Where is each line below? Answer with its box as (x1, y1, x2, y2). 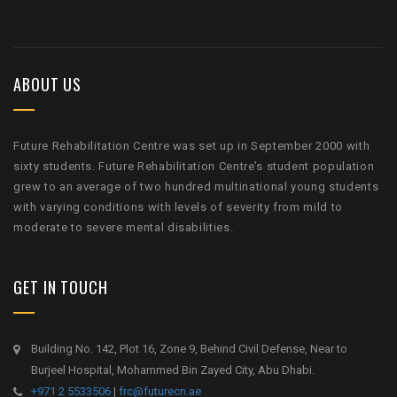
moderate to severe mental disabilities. (13, 221, 234, 235)
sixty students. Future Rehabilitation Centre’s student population (13, 160, 375, 174)
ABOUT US (13, 73, 82, 97)
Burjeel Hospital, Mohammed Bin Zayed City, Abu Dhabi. (31, 363, 315, 378)
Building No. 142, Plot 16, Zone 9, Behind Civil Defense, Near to (31, 342, 347, 356)
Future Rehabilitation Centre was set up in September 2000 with (13, 139, 370, 153)
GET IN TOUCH (13, 276, 108, 300)
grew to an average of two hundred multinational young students (13, 180, 379, 194)
